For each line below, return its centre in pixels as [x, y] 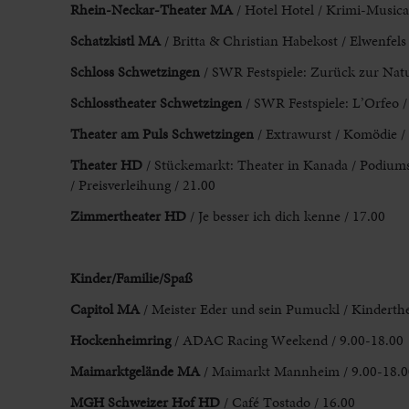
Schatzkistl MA [115, 41]
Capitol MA [105, 309]
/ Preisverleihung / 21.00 [142, 185]
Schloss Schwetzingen [135, 72]
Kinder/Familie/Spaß [131, 278]
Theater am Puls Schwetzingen [162, 134]
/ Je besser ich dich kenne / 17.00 [287, 216]
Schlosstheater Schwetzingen [156, 103]
